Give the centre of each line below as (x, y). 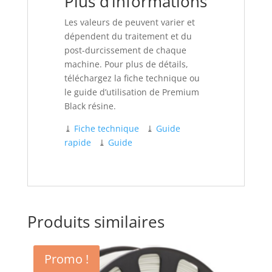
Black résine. (90, 106)
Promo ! (66, 259)
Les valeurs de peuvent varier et (129, 22)
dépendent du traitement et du (128, 36)
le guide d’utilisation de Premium (131, 92)
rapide (77, 142)
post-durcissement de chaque (125, 50)
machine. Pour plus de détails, (126, 64)
